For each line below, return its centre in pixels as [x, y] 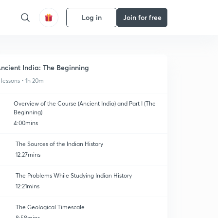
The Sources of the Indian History [59, 144]
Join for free [142, 17]
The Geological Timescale [50, 207]
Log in [91, 17]
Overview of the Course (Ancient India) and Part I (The [84, 103]
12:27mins [28, 154]
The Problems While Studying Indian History [74, 175]
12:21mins [27, 186]
